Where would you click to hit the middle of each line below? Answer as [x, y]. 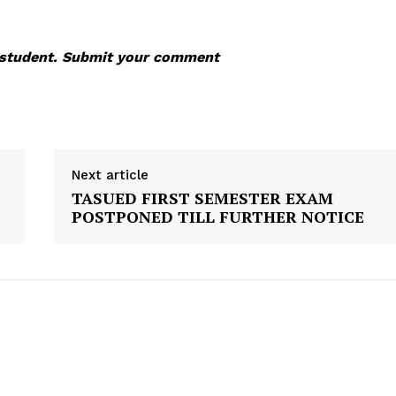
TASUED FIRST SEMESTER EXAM [202, 198]
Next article [110, 175]
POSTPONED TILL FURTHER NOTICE [217, 217]
